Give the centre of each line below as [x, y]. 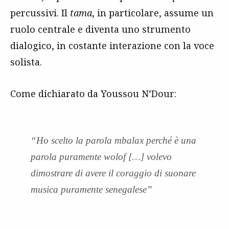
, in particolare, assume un [153, 13]
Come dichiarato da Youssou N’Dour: [93, 93]
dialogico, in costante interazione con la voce [112, 45]
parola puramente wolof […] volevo [101, 156]
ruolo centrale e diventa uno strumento [100, 29]
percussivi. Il [40, 13]
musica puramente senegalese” [91, 189]
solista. [26, 62]
